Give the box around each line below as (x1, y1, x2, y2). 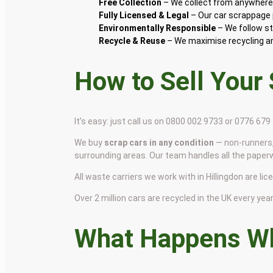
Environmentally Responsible (99, 23, 216, 33)
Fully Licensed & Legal (99, 10, 190, 20)
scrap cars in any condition (104, 138, 214, 148)
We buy (74, 138, 105, 148)
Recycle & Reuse (99, 35, 166, 46)
